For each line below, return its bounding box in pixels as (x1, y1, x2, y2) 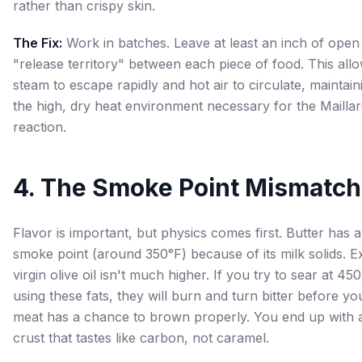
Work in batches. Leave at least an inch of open (62, 35, 360, 51)
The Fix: (13, 35, 62, 51)
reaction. (13, 119, 66, 135)
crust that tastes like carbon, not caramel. (13, 330, 269, 346)
